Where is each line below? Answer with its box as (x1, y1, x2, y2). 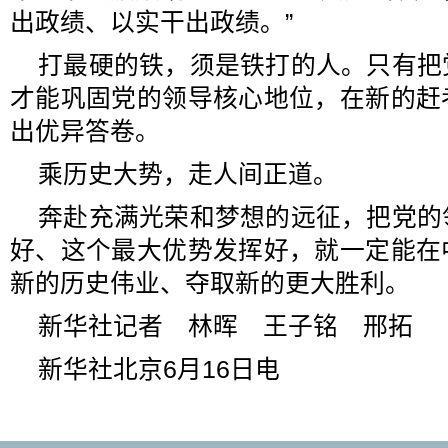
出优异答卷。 (10, 118, 160, 145)
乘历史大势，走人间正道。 (38, 161, 338, 188)
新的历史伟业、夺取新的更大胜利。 (10, 270, 410, 297)
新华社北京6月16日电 (38, 356, 280, 383)
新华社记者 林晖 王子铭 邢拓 (38, 313, 413, 340)
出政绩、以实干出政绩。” (10, 9, 293, 36)
